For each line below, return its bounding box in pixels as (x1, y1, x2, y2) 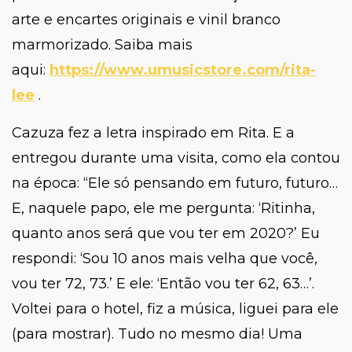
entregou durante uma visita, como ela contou (12, 149, 340, 167)
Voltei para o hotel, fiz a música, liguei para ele (12, 300, 339, 318)
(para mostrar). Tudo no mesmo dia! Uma (12, 325, 302, 343)
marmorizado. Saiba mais (12, 36, 192, 54)
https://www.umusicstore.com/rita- (49, 61, 316, 79)
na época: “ (12, 174, 88, 192)
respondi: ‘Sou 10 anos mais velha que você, (12, 250, 317, 268)
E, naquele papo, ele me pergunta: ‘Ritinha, (12, 200, 315, 218)
